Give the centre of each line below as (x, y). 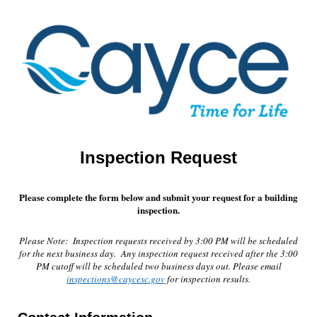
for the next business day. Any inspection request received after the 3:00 (158, 254)
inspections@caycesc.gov (116, 279)
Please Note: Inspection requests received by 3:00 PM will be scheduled (158, 241)
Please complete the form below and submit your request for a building (158, 197)
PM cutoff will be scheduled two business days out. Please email (158, 266)
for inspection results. (208, 279)
